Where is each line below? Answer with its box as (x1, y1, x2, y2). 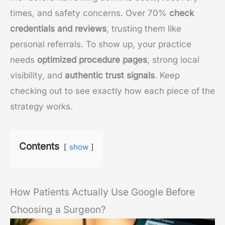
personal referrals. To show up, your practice (10, 39, 191, 50)
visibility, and (10, 70, 65, 81)
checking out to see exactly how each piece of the (10, 86, 215, 96)
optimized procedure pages (37, 55, 147, 65)
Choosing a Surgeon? (10, 204, 106, 216)
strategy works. (10, 101, 73, 112)
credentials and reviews (10, 24, 106, 34)
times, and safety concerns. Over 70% (10, 8, 169, 19)
